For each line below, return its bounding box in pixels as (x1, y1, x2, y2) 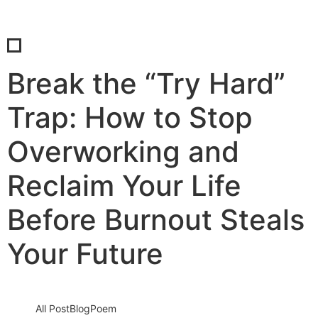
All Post (35, 302, 70, 314)
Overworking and (7, 134, 239, 169)
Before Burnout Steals (7, 202, 305, 237)
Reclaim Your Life (7, 168, 241, 203)
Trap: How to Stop (7, 100, 253, 135)
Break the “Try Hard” (7, 66, 285, 101)
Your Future (7, 236, 163, 271)
